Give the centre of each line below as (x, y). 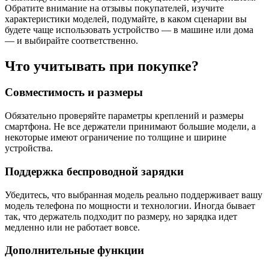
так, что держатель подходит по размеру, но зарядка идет (121, 216)
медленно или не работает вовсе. (72, 227)
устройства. (29, 148)
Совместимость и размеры (74, 92)
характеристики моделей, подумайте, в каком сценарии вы (126, 19)
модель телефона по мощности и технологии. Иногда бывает (130, 205)
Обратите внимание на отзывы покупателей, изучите (114, 8)
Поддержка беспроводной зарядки (94, 171)
